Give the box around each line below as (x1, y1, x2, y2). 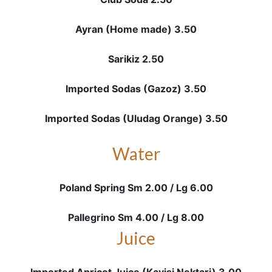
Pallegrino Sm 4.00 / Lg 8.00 (68, 211, 204, 223)
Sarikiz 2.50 (108, 53, 164, 65)
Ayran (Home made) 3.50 (75, 23, 197, 35)
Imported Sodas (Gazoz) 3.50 (66, 83, 206, 95)
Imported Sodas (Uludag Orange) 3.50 (44, 112, 228, 124)
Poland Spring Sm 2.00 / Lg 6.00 (59, 182, 213, 194)
